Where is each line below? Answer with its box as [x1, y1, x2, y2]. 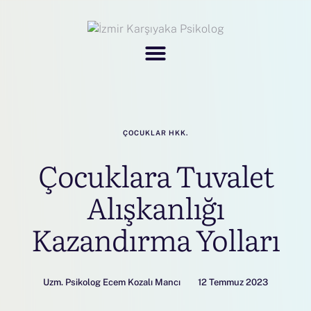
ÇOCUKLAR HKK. [122, 128, 189, 137]
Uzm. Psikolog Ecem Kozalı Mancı [43, 277, 180, 287]
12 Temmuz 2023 [198, 277, 268, 287]
